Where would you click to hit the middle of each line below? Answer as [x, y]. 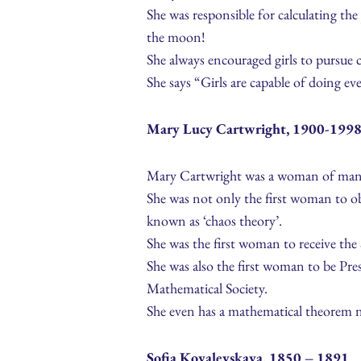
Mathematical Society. [207, 288]
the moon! [176, 37]
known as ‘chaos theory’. [214, 221]
